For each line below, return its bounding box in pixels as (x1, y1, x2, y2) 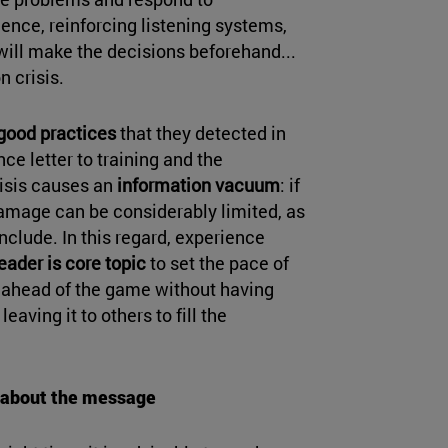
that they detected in (116, 121, 286, 146)
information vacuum (117, 173, 280, 198)
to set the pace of (146, 251, 289, 276)
